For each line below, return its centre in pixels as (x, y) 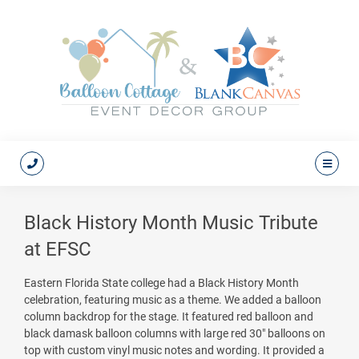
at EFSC (58, 250)
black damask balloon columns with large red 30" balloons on (175, 334)
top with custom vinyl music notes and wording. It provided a (174, 351)
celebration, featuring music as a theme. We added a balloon (173, 300)
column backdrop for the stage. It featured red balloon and (169, 317)
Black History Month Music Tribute (171, 223)
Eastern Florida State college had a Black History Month (161, 283)
